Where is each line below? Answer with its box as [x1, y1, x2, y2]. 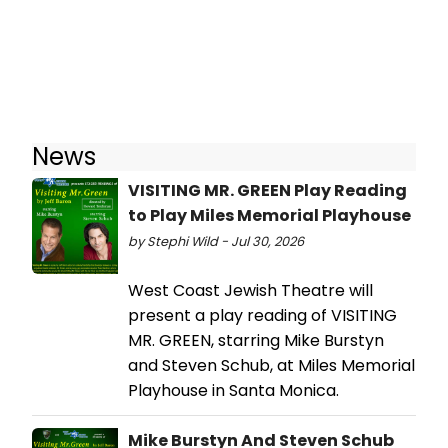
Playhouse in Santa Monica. [128, 378, 339, 402]
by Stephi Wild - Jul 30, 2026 [128, 232, 304, 250]
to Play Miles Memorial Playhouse [128, 203, 411, 227]
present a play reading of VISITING [128, 303, 397, 327]
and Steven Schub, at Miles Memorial [128, 353, 415, 377]
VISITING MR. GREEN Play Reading [128, 178, 407, 202]
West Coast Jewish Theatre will [128, 278, 373, 302]
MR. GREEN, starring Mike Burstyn [128, 328, 384, 352]
